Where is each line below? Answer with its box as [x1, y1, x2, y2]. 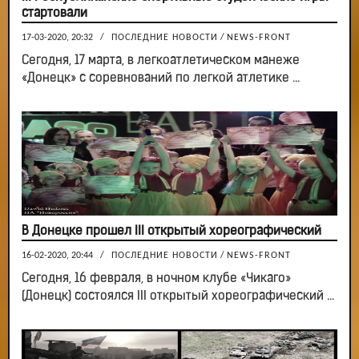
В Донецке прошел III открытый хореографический [22, 225, 321, 239]
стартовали [22, 7, 87, 21]
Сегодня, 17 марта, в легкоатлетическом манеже [22, 54, 300, 68]
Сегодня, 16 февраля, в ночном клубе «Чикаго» [22, 272, 291, 286]
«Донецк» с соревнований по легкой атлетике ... [22, 72, 300, 86]
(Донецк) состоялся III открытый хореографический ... [22, 290, 334, 304]
